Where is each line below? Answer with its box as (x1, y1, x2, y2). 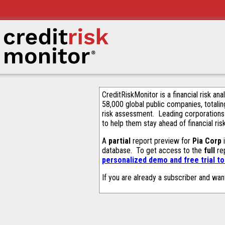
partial (108, 136, 131, 146)
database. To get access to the (102, 146, 204, 155)
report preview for (131, 136, 192, 146)
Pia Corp (192, 136, 221, 146)
